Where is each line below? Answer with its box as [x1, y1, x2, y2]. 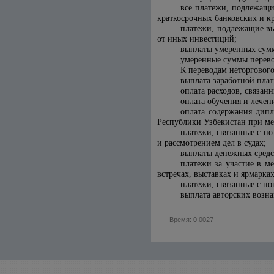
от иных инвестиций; [157, 34, 237, 43]
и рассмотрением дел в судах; [157, 138, 266, 147]
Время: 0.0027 [169, 216, 213, 223]
